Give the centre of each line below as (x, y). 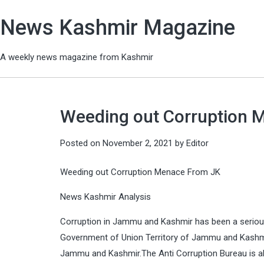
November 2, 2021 (138, 143)
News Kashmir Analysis (107, 197)
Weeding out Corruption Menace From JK (140, 172)
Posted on (81, 143)
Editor (197, 143)
